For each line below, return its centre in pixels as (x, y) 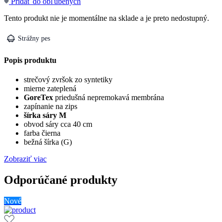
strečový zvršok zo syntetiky (68, 80)
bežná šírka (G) (48, 142)
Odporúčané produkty (61, 180)
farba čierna (42, 133)
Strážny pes (34, 38)
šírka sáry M (45, 115)
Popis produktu (30, 60)
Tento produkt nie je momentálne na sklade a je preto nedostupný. (107, 18)
